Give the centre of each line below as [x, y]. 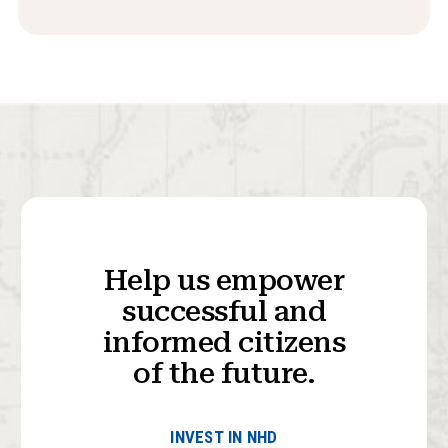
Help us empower [224, 279]
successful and [224, 310]
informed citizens [224, 341]
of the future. [224, 372]
